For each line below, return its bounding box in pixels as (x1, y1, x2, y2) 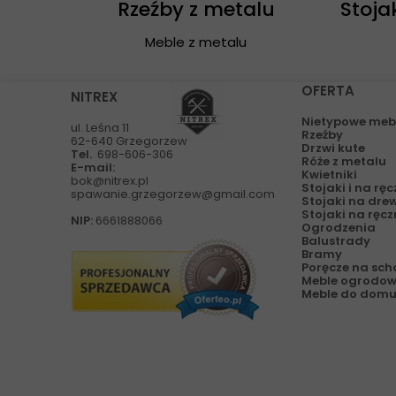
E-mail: (71, 159, 115, 176)
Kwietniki (301, 166, 357, 183)
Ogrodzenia (301, 219, 376, 236)
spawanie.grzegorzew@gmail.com (71, 186, 275, 202)
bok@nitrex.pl (71, 172, 148, 189)
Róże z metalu (301, 153, 386, 170)
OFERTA (301, 81, 354, 100)
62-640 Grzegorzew (71, 133, 187, 149)
